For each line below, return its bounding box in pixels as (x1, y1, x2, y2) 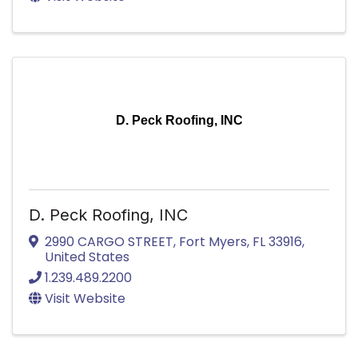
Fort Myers (179, 233, 247, 252)
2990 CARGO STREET (45, 233, 173, 252)
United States (45, 248, 129, 267)
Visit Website (45, 289, 125, 308)
